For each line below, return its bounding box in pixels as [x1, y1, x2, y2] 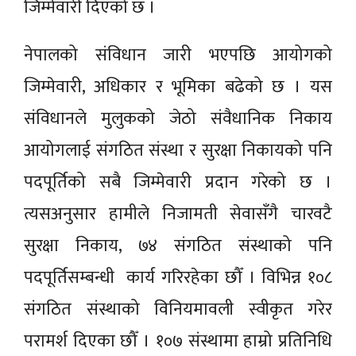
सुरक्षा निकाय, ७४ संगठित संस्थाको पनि [24, 231, 332, 261]
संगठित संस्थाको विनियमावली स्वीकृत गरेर [24, 295, 332, 325]
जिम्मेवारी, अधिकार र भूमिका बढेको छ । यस [24, 72, 332, 103]
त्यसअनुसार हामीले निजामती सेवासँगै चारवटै [24, 199, 332, 230]
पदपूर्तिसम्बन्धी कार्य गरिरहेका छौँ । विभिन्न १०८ [24, 263, 332, 293]
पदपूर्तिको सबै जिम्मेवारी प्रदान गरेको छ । [24, 168, 332, 198]
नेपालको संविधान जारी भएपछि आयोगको [24, 41, 332, 71]
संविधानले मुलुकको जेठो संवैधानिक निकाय [24, 104, 332, 134]
